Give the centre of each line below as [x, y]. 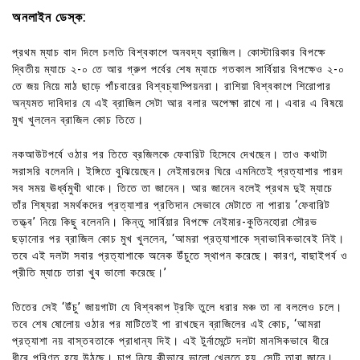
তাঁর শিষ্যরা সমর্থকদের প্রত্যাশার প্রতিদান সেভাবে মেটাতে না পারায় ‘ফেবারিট [171, 205]
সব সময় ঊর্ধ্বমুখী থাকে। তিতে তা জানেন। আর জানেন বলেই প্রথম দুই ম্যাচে [172, 188]
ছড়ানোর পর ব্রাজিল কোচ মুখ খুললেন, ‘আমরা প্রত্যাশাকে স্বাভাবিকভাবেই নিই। [178, 239]
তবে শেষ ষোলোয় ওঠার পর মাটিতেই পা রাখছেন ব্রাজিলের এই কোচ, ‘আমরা [167, 324]
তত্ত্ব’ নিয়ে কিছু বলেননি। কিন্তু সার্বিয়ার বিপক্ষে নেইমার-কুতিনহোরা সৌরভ [165, 222]
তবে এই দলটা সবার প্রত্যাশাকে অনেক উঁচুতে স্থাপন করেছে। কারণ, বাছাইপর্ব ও [180, 256]
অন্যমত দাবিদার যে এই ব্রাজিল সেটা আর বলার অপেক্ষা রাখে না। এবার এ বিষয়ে [178, 104]
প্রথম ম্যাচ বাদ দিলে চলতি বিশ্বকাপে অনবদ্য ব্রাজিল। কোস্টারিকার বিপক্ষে [169, 53]
